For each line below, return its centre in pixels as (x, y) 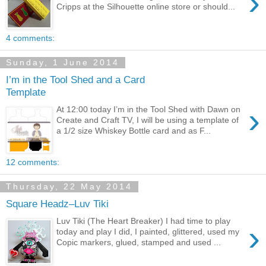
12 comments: (33, 162)
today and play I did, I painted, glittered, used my (148, 231)
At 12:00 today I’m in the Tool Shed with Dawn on (149, 109)
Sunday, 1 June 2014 (63, 63)
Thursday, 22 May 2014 (69, 187)
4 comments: (30, 38)
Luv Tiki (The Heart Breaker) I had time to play (144, 221)
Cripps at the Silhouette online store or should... (146, 6)
